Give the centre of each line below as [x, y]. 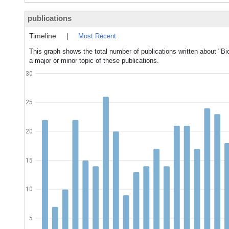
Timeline [43, 36]
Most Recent [97, 36]
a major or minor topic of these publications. [94, 61]
